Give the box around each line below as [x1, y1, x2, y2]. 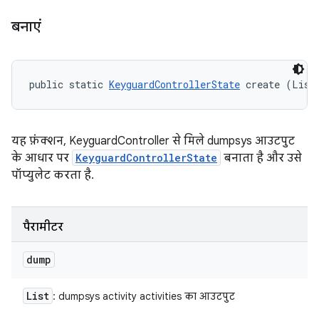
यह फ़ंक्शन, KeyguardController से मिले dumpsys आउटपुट [11, 134, 295, 148]
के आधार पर [11, 151, 72, 165]
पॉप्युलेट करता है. [11, 168, 94, 182]
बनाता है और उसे [221, 151, 302, 165]
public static [29, 78, 109, 91]
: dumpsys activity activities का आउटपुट [53, 290, 235, 303]
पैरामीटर [23, 220, 63, 234]
